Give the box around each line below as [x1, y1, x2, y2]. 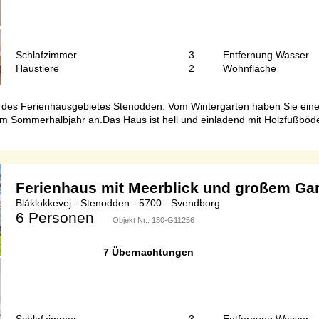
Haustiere [16, 63, 59, 75]
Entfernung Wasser [223, 49, 310, 61]
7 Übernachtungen [103, 246, 194, 258]
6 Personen [16, 209, 94, 226]
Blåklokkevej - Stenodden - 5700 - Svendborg [16, 197, 220, 209]
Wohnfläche [223, 63, 277, 75]
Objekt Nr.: [113, 216, 152, 225]
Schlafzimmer [16, 49, 77, 61]
